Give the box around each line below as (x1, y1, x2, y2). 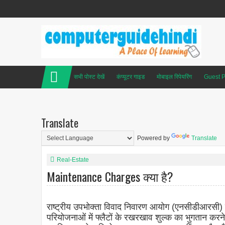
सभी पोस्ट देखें (74, 73, 104, 80)
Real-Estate (57, 156, 89, 164)
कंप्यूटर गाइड (117, 73, 145, 80)
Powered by (134, 135, 171, 142)
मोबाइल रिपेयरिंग (157, 73, 192, 80)
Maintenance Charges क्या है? (47, 167, 173, 186)
